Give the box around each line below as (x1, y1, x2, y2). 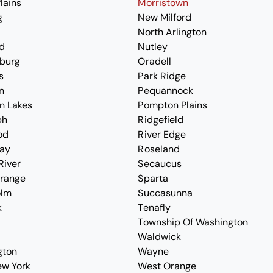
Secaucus (138, 157, 182, 170)
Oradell (138, 55, 171, 68)
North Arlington (138, 26, 207, 38)
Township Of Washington (138, 216, 249, 229)
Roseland (138, 143, 180, 155)
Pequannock (138, 84, 193, 97)
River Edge (138, 128, 186, 141)
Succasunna (138, 186, 193, 199)
